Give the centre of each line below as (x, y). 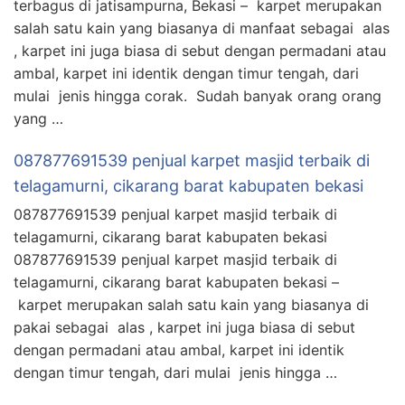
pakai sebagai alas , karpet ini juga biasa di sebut (184, 327)
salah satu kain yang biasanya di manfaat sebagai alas (202, 28)
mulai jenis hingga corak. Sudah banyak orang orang (198, 95)
